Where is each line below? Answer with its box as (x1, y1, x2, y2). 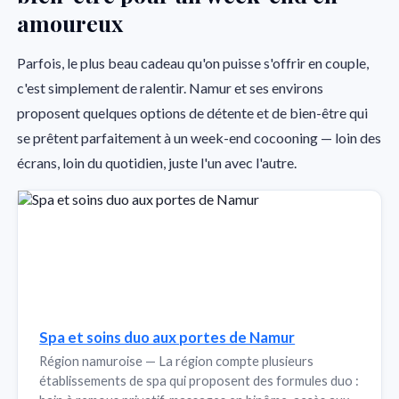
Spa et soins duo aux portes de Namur (39, 327, 296, 346)
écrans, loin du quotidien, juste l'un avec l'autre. (17, 153, 297, 171)
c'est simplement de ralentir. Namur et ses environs (17, 78, 324, 96)
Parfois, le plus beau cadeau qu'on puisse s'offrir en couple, (17, 53, 370, 71)
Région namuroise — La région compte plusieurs (39, 352, 314, 369)
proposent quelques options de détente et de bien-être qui (17, 103, 369, 121)
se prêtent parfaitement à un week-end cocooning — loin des (17, 128, 382, 146)
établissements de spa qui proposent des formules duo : (39, 371, 360, 388)
